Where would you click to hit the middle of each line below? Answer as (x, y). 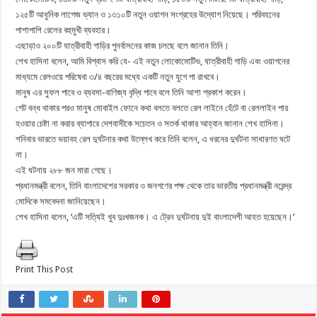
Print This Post (45, 269)
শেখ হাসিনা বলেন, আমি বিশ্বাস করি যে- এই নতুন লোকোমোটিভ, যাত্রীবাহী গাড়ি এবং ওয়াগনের (153, 61)
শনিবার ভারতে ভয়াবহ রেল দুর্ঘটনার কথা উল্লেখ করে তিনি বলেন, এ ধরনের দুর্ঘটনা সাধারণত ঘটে (153, 139)
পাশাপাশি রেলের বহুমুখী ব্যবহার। (64, 30)
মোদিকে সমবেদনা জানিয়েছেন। (61, 201)
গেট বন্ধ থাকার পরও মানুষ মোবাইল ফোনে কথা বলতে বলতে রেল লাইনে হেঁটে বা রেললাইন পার (152, 108)
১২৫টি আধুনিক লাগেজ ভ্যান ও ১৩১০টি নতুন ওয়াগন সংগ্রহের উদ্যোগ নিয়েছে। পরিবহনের (148, 14)
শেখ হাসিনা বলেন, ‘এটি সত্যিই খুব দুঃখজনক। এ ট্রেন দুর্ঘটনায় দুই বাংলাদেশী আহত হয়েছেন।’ (155, 217)
